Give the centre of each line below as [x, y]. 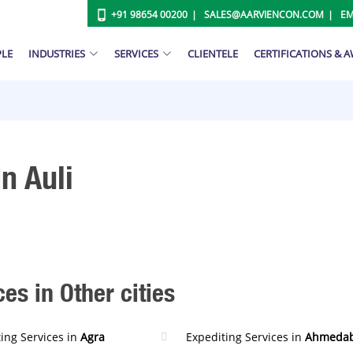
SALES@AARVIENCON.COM [264, 15]
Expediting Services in [245, 337]
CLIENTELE [213, 53]
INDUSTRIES [57, 53]
